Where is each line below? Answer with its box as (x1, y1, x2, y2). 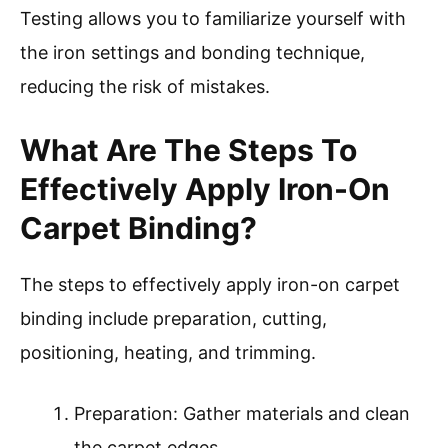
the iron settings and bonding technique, (20, 42, 365, 64)
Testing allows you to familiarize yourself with (20, 8, 406, 30)
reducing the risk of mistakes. (20, 76, 270, 98)
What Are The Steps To (20, 132, 357, 169)
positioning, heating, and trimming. (20, 342, 316, 364)
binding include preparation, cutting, (20, 308, 327, 330)
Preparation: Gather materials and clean (74, 403, 410, 425)
